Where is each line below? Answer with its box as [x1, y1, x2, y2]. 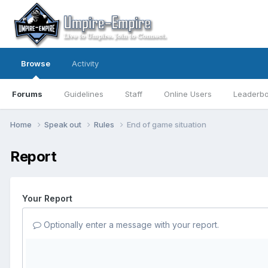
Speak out [44, 119, 83, 129]
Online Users [164, 89, 212, 99]
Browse [21, 59, 50, 68]
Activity [72, 59, 99, 68]
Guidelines [64, 89, 103, 99]
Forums [12, 89, 42, 99]
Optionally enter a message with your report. [41, 219, 219, 230]
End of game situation [127, 119, 206, 129]
